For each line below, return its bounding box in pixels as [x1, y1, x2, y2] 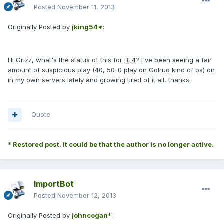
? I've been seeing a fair [136, 56, 212, 64]
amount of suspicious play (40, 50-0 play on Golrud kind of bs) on [8, 66, 215, 74]
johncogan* [72, 211, 111, 220]
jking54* [72, 23, 103, 31]
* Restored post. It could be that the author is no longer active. [8, 140, 214, 149]
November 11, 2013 [57, 3, 115, 11]
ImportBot [34, 179, 74, 189]
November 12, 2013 [57, 191, 116, 200]
